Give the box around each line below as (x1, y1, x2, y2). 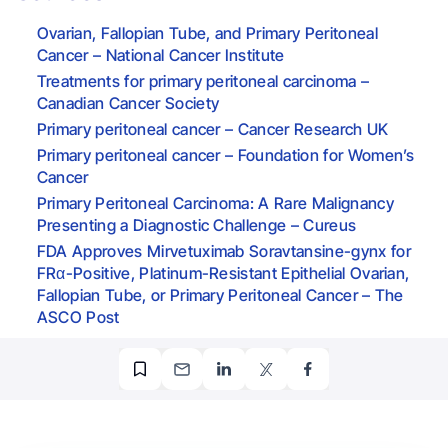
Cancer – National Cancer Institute (36, 45, 285, 66)
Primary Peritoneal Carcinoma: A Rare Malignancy (36, 193, 394, 214)
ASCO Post (36, 307, 120, 328)
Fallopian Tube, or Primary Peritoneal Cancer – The (36, 285, 404, 306)
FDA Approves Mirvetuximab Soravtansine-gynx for (36, 241, 411, 262)
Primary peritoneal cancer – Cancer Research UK (36, 119, 389, 140)
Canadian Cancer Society (36, 93, 220, 114)
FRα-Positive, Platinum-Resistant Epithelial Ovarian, (36, 263, 410, 284)
